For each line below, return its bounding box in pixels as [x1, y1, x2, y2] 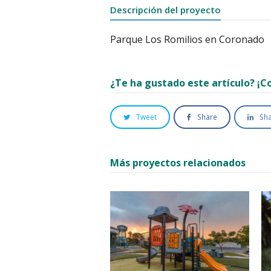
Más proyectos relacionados [110, 156, 246, 170]
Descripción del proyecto [110, 4, 221, 16]
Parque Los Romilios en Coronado [110, 33, 264, 47]
